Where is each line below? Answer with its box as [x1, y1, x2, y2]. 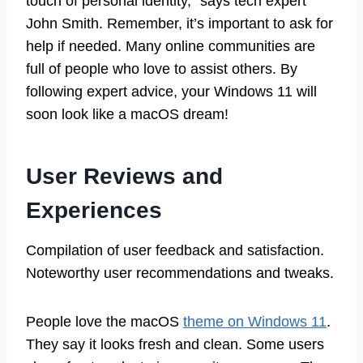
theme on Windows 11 [183, 314, 327, 331]
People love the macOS [26, 314, 183, 331]
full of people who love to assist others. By [26, 61, 297, 78]
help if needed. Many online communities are [26, 38, 315, 55]
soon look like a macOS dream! [26, 106, 228, 123]
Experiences [26, 198, 162, 224]
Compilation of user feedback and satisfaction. [26, 242, 324, 259]
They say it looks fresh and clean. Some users [26, 336, 324, 353]
